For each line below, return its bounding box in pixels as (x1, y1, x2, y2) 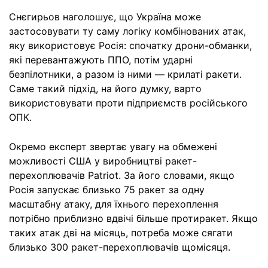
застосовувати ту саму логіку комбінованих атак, (9, 25, 246, 37)
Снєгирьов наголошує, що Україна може (9, 11, 201, 23)
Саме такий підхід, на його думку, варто (9, 83, 202, 95)
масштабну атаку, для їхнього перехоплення (9, 198, 218, 210)
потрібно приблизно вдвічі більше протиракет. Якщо (9, 212, 258, 224)
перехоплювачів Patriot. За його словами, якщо (9, 169, 234, 181)
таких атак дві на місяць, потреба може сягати (9, 227, 233, 239)
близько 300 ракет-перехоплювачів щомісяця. (9, 241, 230, 253)
